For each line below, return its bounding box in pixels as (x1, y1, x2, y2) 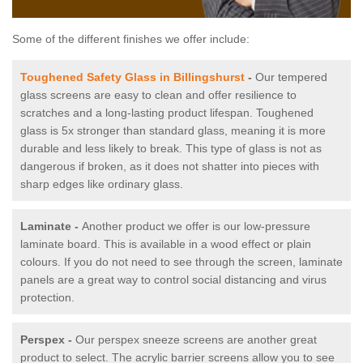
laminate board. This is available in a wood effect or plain (20, 237, 311, 251)
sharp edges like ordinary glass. (20, 177, 186, 191)
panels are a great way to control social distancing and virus (20, 273, 327, 287)
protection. (20, 291, 75, 305)
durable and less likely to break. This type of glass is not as (20, 142, 322, 156)
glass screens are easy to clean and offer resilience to (20, 88, 297, 102)
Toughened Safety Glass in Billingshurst (20, 70, 245, 84)
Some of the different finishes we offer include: (12, 32, 250, 46)
